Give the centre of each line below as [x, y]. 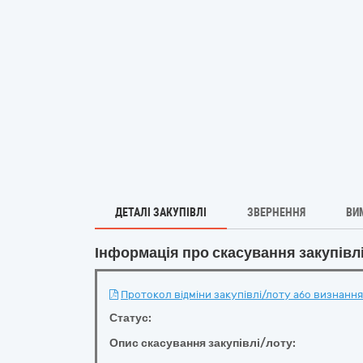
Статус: [130, 318]
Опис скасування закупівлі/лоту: [203, 343]
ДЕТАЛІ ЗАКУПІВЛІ [161, 212]
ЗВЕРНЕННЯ [276, 212]
